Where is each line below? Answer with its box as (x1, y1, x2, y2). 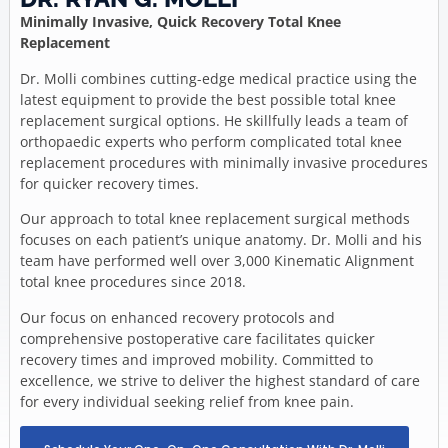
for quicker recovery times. (19, 173, 199, 193)
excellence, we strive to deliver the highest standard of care (19, 370, 420, 390)
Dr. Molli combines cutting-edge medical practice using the (19, 68, 417, 88)
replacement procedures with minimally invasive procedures (19, 152, 428, 172)
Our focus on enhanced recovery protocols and (19, 307, 335, 327)
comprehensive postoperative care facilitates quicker (19, 328, 375, 348)
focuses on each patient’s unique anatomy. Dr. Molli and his (19, 230, 422, 250)
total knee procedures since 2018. (19, 272, 246, 292)
